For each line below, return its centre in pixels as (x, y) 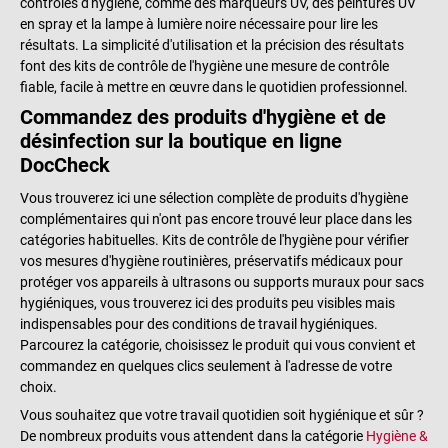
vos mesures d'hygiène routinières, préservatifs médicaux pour (211, 260)
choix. (38, 386)
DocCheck (65, 165)
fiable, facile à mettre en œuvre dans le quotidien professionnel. (214, 87)
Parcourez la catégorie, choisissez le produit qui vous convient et (218, 344)
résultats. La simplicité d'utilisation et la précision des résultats (212, 45)
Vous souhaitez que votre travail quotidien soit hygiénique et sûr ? (222, 414)
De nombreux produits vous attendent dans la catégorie (193, 435)
